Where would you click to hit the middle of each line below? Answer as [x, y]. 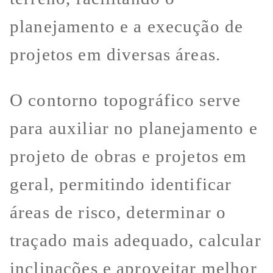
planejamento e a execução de [127, 27]
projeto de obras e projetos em [129, 156]
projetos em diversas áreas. [115, 55]
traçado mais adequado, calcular [136, 240]
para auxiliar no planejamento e [134, 128]
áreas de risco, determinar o [118, 212]
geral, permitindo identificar [121, 184]
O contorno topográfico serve [126, 100]
